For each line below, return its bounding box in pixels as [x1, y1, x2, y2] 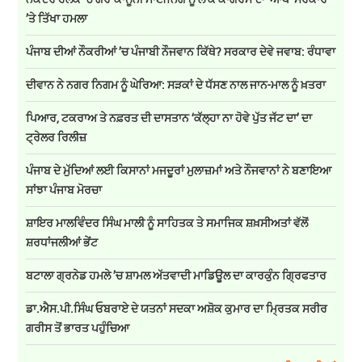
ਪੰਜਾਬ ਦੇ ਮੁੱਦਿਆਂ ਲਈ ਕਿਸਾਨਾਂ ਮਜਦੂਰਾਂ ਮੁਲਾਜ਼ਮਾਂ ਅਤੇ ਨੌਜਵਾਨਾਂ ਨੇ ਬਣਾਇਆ [26, 162, 332, 178]
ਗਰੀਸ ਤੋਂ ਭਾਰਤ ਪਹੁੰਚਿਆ [26, 319, 130, 335]
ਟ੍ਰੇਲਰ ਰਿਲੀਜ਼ [26, 128, 87, 145]
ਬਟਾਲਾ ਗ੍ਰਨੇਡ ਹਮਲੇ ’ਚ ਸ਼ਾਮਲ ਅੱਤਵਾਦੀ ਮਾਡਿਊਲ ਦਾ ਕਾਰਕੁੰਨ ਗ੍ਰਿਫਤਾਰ [26, 267, 327, 283]
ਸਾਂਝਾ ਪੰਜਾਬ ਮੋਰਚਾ [26, 181, 107, 197]
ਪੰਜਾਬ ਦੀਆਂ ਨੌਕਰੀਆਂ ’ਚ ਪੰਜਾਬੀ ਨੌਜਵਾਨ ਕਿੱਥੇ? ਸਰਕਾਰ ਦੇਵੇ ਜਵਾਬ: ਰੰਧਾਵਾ [26, 43, 336, 59]
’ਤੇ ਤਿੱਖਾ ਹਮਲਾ [26, 10, 88, 26]
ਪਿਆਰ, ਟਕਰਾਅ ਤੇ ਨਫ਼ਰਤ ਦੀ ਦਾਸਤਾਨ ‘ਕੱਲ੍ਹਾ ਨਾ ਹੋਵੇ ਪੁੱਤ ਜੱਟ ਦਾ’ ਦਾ [26, 109, 313, 125]
